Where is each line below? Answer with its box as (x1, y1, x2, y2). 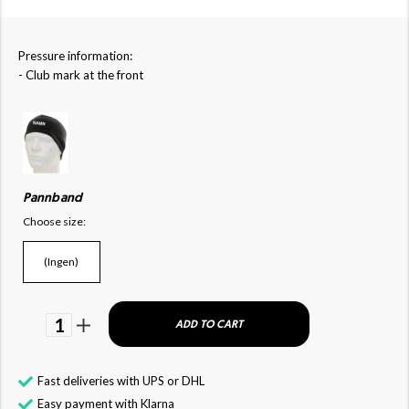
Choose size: (23, 214, 86, 228)
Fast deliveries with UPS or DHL (37, 372, 204, 388)
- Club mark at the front (18, 68, 143, 82)
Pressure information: (18, 48, 132, 63)
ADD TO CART (175, 319, 243, 330)
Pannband (23, 191, 82, 205)
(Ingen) (44, 255, 79, 269)
